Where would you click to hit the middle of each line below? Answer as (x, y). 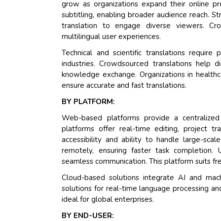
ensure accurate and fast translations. (124, 86)
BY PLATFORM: (89, 102)
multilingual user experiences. (111, 37)
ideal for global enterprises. (108, 200)
